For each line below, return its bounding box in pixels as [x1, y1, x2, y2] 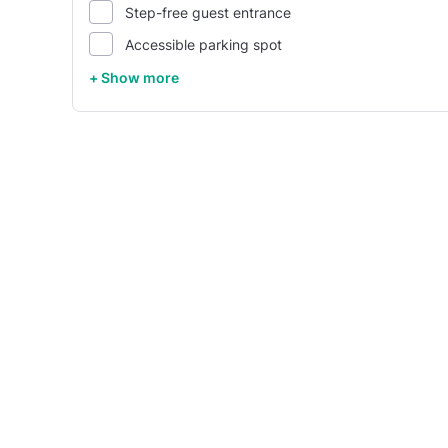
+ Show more [89, 69, 179, 86]
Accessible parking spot [125, 35, 282, 53]
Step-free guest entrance [125, 3, 291, 21]
